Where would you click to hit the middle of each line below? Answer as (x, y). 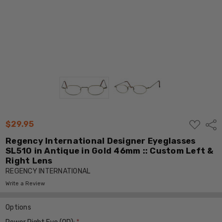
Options (18, 208)
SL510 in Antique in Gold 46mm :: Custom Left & (110, 151)
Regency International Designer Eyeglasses (101, 141)
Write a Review (26, 184)
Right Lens (29, 161)
